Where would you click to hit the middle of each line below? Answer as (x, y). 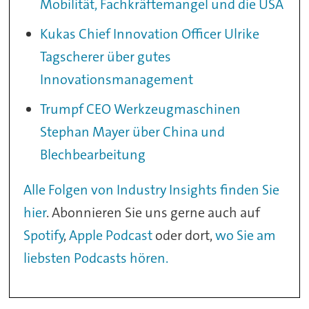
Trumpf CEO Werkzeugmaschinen (141, 109)
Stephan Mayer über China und (133, 132)
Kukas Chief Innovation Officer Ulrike (150, 34)
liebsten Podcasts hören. (96, 258)
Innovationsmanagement (117, 80)
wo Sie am (246, 236)
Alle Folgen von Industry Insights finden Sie (152, 190)
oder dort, (184, 236)
